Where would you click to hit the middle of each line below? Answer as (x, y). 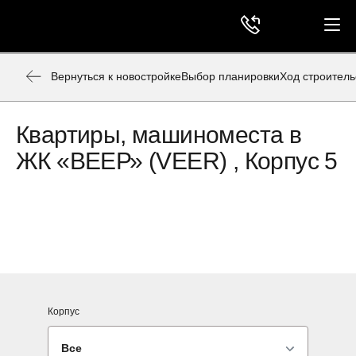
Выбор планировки (230, 76)
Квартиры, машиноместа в (159, 135)
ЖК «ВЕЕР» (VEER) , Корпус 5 (177, 161)
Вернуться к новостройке (116, 76)
